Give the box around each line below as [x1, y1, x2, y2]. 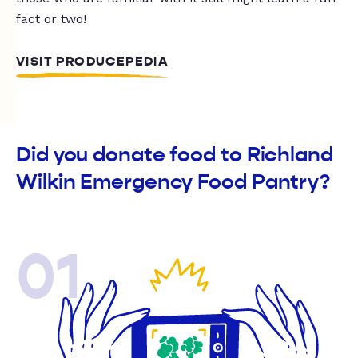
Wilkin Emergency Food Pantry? [16, 169, 331, 195]
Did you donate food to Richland [16, 142, 333, 168]
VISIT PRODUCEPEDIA [16, 54, 169, 70]
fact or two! [16, 11, 86, 27]
